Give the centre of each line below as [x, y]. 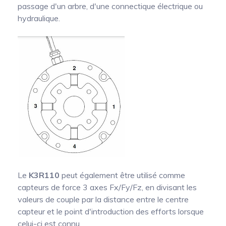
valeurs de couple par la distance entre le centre [103, 200]
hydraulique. [39, 18]
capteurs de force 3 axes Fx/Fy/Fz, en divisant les [107, 187]
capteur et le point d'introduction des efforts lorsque [111, 212]
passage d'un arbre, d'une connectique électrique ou [110, 6]
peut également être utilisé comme [122, 175]
